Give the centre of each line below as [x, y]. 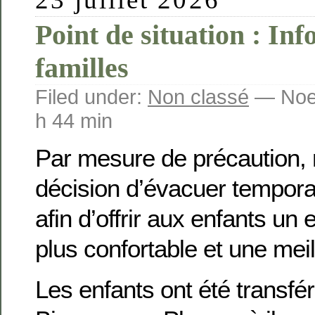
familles [82, 68]
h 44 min [74, 121]
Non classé [198, 97]
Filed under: [91, 97]
